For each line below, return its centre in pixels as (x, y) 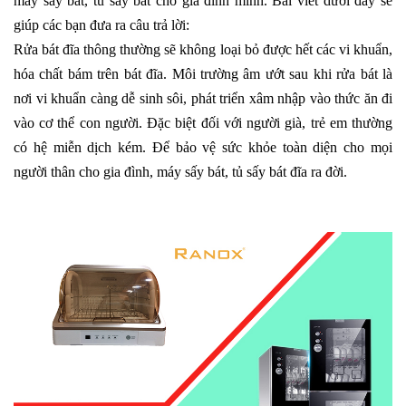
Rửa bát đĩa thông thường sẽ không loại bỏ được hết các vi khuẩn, (203, 49)
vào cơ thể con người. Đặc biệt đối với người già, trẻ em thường (203, 123)
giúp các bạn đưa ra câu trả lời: (101, 25)
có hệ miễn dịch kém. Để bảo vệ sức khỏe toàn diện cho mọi (203, 147)
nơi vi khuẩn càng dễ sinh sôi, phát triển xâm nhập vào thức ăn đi (203, 98)
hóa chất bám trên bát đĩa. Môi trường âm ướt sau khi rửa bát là (203, 74)
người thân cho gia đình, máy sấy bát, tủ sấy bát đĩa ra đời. (182, 172)
